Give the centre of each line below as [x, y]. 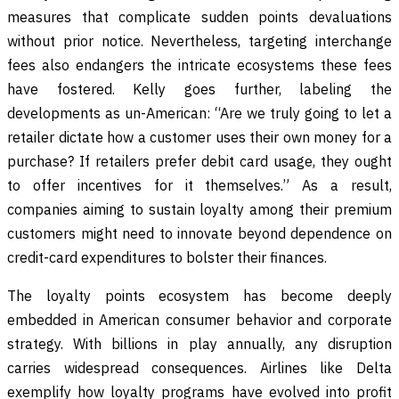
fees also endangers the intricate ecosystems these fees [199, 65]
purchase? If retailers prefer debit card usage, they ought [199, 161]
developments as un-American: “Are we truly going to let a [199, 113]
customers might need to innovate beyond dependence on [199, 233]
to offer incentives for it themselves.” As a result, [199, 185]
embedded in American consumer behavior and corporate [199, 319]
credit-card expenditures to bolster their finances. [167, 257]
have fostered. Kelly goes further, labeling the [199, 89]
